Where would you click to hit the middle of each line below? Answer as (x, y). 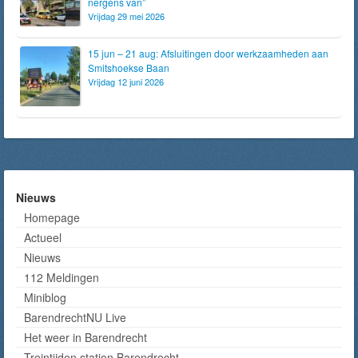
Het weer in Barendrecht (86, 337)
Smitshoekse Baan (129, 68)
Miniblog (45, 297)
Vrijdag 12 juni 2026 (126, 82)
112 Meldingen (62, 277)
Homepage (52, 217)
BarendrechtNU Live (75, 317)
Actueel (43, 237)
